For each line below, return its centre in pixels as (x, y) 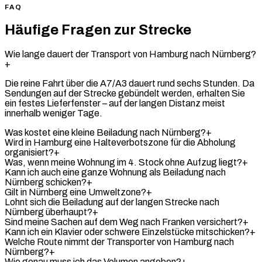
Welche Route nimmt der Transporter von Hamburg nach (119, 242)
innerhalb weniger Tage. (54, 113)
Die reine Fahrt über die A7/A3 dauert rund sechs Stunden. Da (130, 83)
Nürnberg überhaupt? (49, 212)
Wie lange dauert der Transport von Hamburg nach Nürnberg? (130, 54)
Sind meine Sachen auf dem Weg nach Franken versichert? (124, 222)
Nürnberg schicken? (46, 182)
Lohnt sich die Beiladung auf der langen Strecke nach (112, 202)
